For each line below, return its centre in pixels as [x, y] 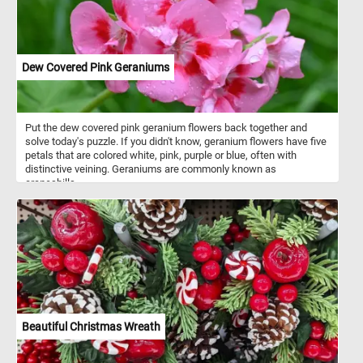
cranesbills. [51, 182]
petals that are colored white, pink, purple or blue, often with [161, 155]
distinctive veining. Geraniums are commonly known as [151, 169]
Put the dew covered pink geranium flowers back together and [166, 127]
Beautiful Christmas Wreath [91, 326]
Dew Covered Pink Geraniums [96, 67]
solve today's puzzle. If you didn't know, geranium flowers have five [176, 141]
